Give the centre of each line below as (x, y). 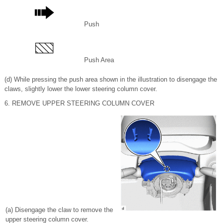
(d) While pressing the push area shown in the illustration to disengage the (111, 79)
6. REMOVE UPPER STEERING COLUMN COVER (79, 103)
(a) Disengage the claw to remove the (59, 210)
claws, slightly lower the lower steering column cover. (81, 89)
